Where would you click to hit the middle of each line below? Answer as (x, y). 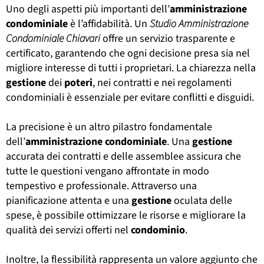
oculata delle (202, 200)
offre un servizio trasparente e (168, 38)
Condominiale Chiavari (53, 38)
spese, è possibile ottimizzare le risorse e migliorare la (126, 215)
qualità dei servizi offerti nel (68, 230)
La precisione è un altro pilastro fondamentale (109, 127)
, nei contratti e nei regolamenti (162, 82)
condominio (158, 230)
